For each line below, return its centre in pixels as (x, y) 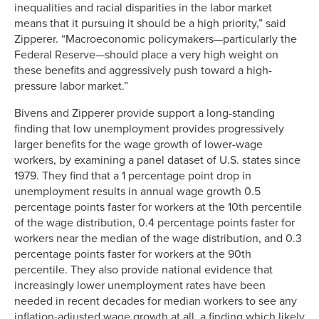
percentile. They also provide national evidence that (143, 270)
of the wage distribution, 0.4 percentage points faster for (155, 223)
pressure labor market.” (71, 86)
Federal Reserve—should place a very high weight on (146, 54)
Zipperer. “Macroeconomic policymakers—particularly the (156, 39)
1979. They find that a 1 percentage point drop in (133, 176)
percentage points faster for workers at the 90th (133, 254)
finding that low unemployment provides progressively (149, 129)
